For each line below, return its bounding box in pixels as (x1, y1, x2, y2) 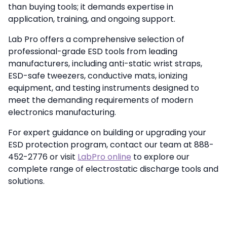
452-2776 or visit (8, 150, 78, 163)
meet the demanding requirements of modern (8, 94, 193, 106)
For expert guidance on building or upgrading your (8, 126, 206, 138)
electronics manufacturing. (8, 106, 116, 118)
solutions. (8, 175, 45, 187)
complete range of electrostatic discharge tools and (8, 163, 218, 175)
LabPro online (78, 150, 131, 163)
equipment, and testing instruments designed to (8, 82, 199, 94)
